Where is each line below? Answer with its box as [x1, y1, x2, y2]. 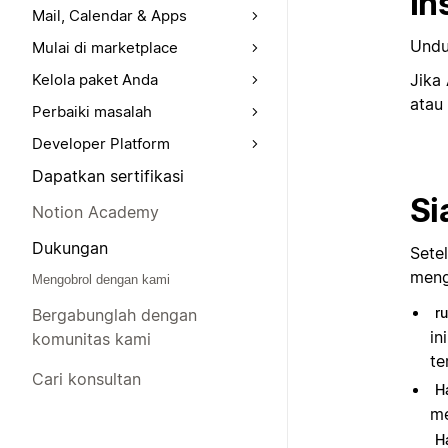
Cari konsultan [32, 369, 141, 389]
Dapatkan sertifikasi [32, 166, 184, 186]
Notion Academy [32, 202, 159, 222]
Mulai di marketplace [32, 38, 178, 57]
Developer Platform [32, 134, 170, 153]
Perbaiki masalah [32, 102, 152, 121]
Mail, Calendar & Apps [32, 6, 187, 25]
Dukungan [32, 238, 108, 258]
